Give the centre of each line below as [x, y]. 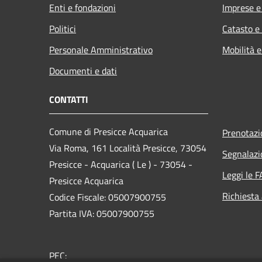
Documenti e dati [83, 70]
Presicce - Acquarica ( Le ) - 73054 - [121, 164]
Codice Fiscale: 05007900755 [108, 197]
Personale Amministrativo [101, 49]
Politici [63, 28]
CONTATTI [69, 99]
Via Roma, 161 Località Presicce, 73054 [128, 148]
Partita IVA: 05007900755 [102, 213]
